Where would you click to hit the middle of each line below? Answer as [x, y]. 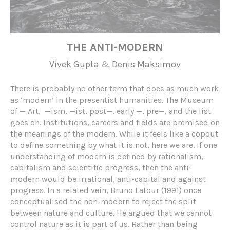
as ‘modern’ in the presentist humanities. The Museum [112, 100]
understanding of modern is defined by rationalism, [107, 157]
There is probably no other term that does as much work [114, 89]
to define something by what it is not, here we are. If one [114, 145]
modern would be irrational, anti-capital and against [108, 179]
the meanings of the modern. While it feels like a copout [114, 134]
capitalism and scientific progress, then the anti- [101, 168]
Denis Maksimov [146, 64]
